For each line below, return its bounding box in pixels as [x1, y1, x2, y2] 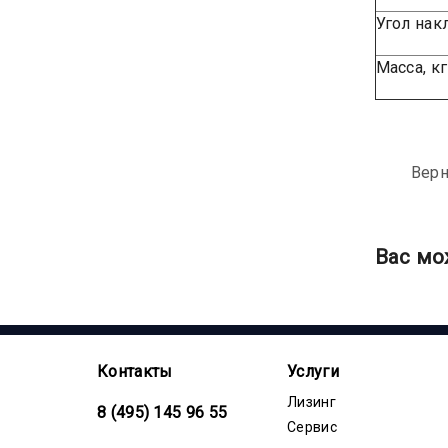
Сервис [287, 418, 337, 435]
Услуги [287, 361, 339, 381]
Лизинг [287, 393, 336, 410]
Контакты [97, 361, 173, 381]
